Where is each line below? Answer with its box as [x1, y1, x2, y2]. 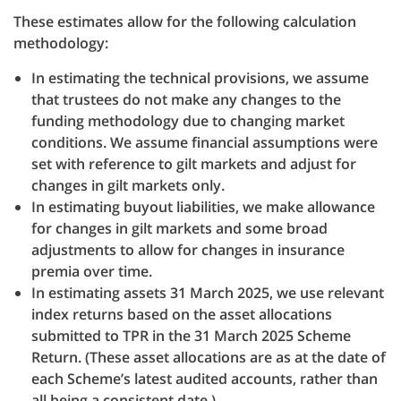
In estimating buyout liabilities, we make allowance [31, 197, 375, 217]
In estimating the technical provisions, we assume [31, 68, 369, 88]
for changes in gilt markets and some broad [31, 218, 328, 238]
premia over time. [31, 261, 152, 281]
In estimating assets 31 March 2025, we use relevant [31, 283, 384, 303]
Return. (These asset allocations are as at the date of [31, 347, 386, 367]
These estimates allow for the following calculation [13, 12, 356, 31]
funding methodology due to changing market [31, 111, 345, 131]
